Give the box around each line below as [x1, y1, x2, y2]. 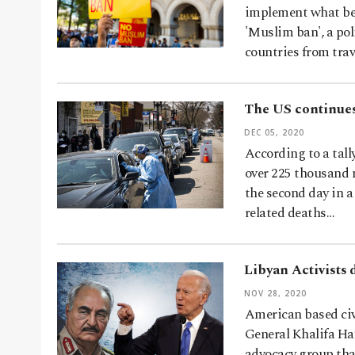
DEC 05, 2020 [244, 127, 304, 139]
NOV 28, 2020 [244, 288, 307, 300]
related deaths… [245, 203, 335, 224]
